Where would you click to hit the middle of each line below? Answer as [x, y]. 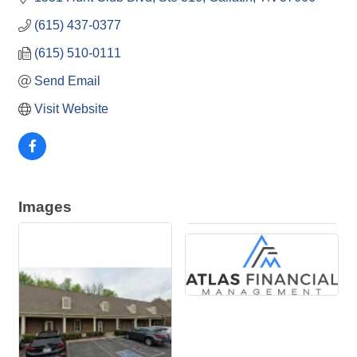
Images [45, 207]
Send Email [67, 81]
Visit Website [71, 109]
